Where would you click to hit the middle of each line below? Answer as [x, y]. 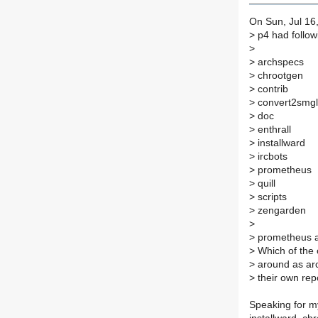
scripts [271, 197]
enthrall [273, 130]
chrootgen [279, 76]
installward [280, 143]
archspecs [279, 62]
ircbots [271, 157]
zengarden [280, 211]
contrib [272, 89]
